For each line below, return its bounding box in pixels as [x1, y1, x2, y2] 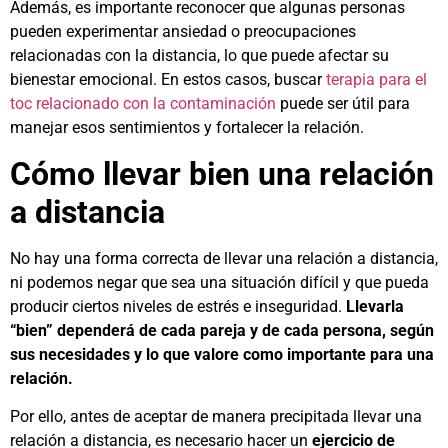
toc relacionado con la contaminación [10, 94, 276, 114]
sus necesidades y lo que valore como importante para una [10, 344, 434, 364]
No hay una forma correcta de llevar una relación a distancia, [10, 248, 438, 268]
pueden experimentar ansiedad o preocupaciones [10, 22, 356, 42]
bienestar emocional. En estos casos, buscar [10, 70, 326, 90]
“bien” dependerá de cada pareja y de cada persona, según [10, 320, 434, 340]
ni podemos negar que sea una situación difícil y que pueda [10, 272, 429, 292]
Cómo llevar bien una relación [10, 154, 434, 193]
